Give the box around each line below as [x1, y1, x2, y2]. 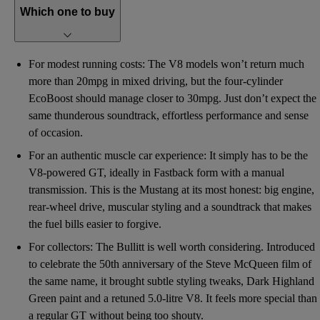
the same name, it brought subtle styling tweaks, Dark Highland [29, 275, 314, 288]
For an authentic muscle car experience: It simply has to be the [29, 149, 308, 162]
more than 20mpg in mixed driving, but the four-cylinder [29, 75, 283, 88]
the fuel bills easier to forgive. [29, 218, 161, 231]
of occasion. [29, 126, 83, 139]
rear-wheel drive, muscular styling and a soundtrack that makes [29, 201, 311, 214]
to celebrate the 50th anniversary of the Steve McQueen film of [29, 258, 311, 271]
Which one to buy [20, 5, 115, 18]
